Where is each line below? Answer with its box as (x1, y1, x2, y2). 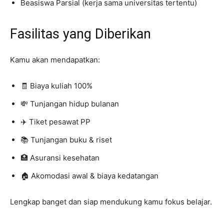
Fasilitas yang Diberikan (10, 26, 151, 42)
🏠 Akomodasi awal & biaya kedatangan (20, 171, 158, 180)
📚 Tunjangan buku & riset (20, 135, 112, 144)
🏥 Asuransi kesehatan (20, 153, 99, 162)
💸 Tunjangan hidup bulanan (20, 99, 119, 108)
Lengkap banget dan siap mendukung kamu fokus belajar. (10, 197, 212, 206)
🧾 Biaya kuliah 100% (20, 81, 92, 90)
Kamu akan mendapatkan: (10, 55, 100, 64)
